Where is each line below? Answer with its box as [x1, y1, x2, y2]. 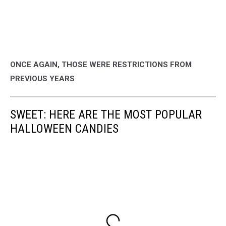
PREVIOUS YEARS [10, 74, 75, 83]
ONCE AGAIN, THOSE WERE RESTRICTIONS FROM [10, 60, 192, 69]
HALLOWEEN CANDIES [10, 121, 119, 136]
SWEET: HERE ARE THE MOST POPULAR [10, 107, 202, 122]
